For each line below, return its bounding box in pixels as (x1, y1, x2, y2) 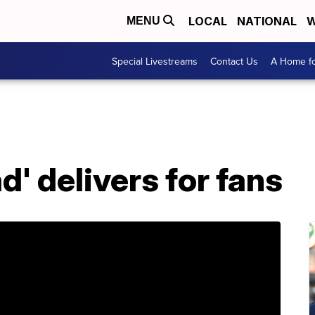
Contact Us (210, 53, 258, 68)
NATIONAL (237, 14, 297, 28)
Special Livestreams (112, 53, 198, 68)
